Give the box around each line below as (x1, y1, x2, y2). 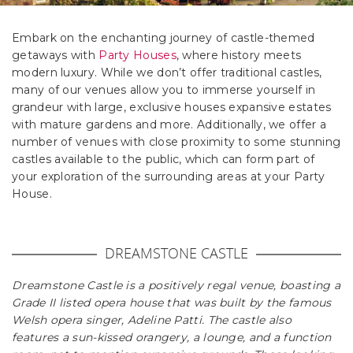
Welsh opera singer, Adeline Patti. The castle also (12, 313, 292, 327)
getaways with (12, 48, 99, 62)
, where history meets (176, 48, 302, 62)
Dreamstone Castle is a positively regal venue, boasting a (12, 278, 341, 292)
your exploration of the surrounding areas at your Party (12, 169, 325, 184)
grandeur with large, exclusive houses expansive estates (12, 100, 332, 114)
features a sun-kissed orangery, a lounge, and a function (12, 330, 332, 344)
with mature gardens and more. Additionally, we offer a (12, 117, 327, 132)
